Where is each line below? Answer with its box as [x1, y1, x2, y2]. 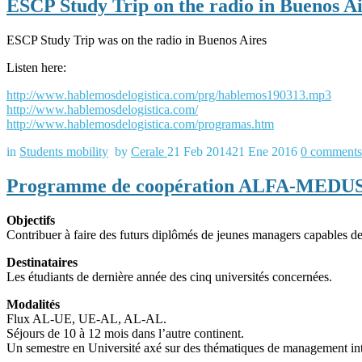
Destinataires [6, 255, 78, 269]
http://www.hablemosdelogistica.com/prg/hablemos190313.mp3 [6, 87, 331, 102]
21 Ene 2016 [232, 144, 297, 158]
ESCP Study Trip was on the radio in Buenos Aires [6, 32, 267, 47]
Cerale [131, 144, 167, 158]
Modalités [6, 297, 60, 311]
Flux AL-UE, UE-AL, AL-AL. [6, 311, 166, 326]
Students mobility [19, 144, 108, 158]
